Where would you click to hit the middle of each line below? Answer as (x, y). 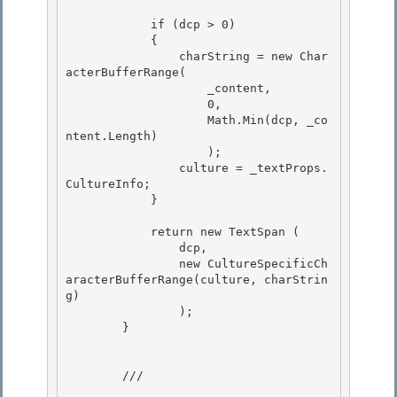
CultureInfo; (112, 184)
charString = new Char (122, 57)
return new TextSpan (218, 232)
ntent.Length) (112, 136)
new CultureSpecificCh (122, 264)
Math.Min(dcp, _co (136, 121)
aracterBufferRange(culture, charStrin (197, 280)
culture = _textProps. (122, 168)
